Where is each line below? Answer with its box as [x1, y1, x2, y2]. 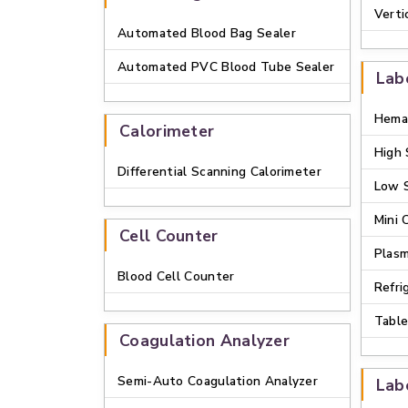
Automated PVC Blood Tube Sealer [117, 58, 335, 76]
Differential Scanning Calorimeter [117, 163, 321, 180]
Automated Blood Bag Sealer [117, 25, 296, 42]
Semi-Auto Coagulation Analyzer [117, 372, 318, 390]
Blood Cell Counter [117, 268, 235, 285]
